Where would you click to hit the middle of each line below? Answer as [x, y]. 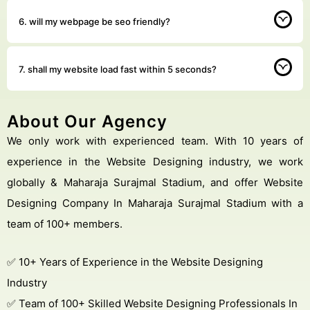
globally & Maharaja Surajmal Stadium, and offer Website [155, 182]
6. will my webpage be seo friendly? [94, 21]
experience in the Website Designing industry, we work [155, 162]
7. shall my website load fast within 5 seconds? [118, 69]
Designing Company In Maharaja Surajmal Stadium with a [155, 203]
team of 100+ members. [65, 224]
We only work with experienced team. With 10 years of [11, 141]
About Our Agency [87, 121]
